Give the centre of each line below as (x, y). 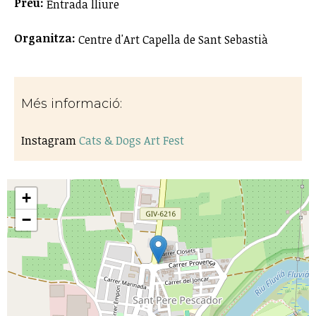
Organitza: (46, 38)
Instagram (50, 140)
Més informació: (73, 103)
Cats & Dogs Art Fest (132, 140)
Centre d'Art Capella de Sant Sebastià (173, 39)
